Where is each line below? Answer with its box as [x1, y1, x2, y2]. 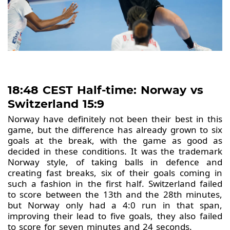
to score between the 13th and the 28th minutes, [8, 188, 222, 200]
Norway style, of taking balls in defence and [8, 156, 222, 168]
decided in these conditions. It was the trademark [8, 145, 222, 157]
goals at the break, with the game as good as [8, 134, 222, 146]
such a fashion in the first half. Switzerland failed [8, 177, 222, 189]
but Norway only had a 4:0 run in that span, [8, 199, 222, 211]
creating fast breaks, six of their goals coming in [8, 166, 222, 179]
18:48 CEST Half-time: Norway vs [8, 83, 203, 97]
